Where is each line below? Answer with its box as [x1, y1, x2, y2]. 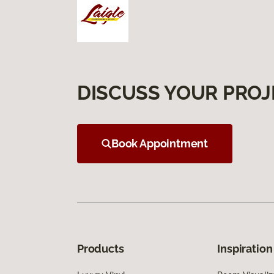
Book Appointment [111, 136, 209, 150]
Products [77, 242, 124, 255]
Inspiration [217, 242, 273, 255]
